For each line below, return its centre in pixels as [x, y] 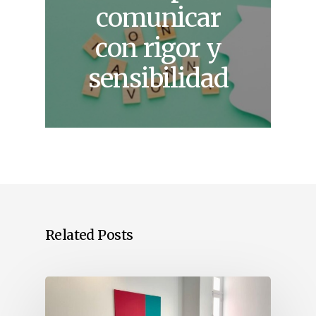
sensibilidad [158, 79]
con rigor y [158, 49]
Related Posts [89, 235]
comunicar [158, 18]
